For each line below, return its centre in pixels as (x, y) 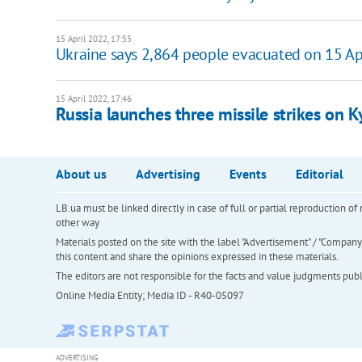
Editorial (319, 173)
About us (81, 173)
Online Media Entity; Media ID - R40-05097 (149, 295)
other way (77, 222)
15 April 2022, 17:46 (93, 98)
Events (248, 173)
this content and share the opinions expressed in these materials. (197, 256)
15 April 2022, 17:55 (93, 38)
